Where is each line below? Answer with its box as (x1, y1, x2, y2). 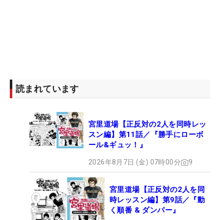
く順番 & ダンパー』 (110, 206, 180, 215)
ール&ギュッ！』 (88, 140, 147, 150)
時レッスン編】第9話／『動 (110, 195, 205, 205)
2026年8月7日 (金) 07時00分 (88, 158, 181, 166)
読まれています (16, 83, 79, 94)
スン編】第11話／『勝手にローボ (88, 130, 204, 139)
